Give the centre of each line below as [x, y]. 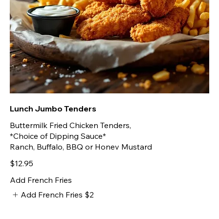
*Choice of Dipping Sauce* [58, 136]
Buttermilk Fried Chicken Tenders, [70, 125]
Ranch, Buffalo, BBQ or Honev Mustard [81, 146]
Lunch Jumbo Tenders [53, 108]
